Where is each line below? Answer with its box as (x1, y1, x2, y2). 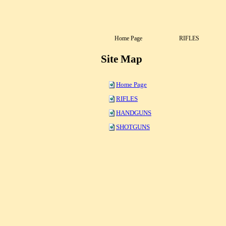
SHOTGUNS (116, 123, 150, 131)
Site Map (101, 53, 142, 65)
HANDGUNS (116, 109, 151, 117)
